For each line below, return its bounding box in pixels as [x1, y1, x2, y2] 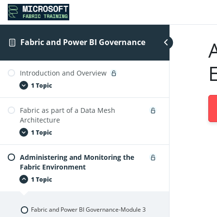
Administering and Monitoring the [20, 153, 134, 162]
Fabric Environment [20, 162, 86, 171]
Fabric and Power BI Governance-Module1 [31, 111, 144, 120]
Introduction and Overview [20, 68, 107, 77]
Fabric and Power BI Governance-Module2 [31, 158, 144, 167]
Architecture [20, 115, 60, 124]
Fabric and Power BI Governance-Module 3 [31, 205, 146, 214]
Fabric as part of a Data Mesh [20, 106, 115, 115]
